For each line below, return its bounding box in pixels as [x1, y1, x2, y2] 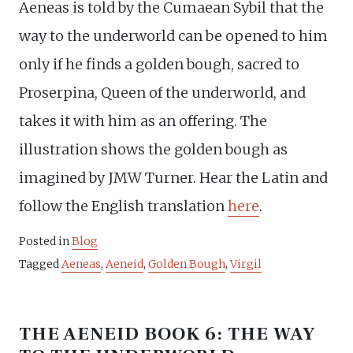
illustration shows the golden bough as [19, 140, 288, 159]
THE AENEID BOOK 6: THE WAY [19, 322, 316, 347]
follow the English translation [19, 197, 228, 216]
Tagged [19, 257, 61, 272]
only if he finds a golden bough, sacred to [19, 55, 299, 74]
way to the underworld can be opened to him [19, 27, 328, 46]
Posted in [19, 234, 72, 249]
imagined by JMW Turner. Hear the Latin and [19, 169, 328, 188]
